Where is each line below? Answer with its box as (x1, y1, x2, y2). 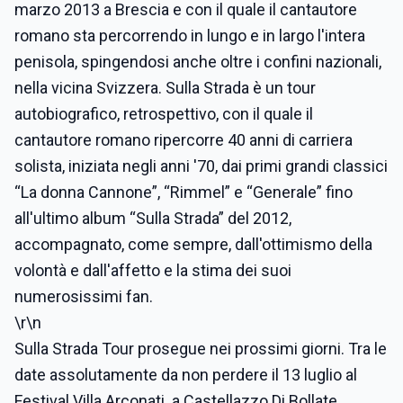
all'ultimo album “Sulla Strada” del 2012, (14, 209, 291, 228)
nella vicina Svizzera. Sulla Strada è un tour (14, 78, 316, 97)
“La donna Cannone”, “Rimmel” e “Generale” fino (14, 183, 353, 201)
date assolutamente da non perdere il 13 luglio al (14, 365, 357, 384)
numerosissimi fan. (14, 287, 153, 306)
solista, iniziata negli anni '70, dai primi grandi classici (14, 157, 388, 175)
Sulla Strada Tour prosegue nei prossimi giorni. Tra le (14, 339, 387, 358)
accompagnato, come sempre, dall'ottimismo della (14, 235, 372, 254)
